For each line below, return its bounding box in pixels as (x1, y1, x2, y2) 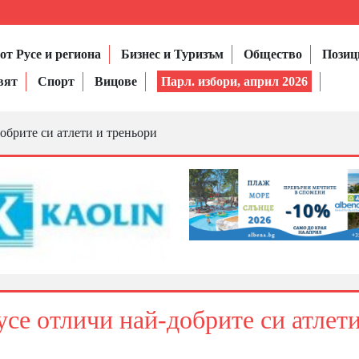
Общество (243, 47, 302, 62)
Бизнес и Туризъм (120, 47, 224, 62)
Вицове (94, 75, 137, 89)
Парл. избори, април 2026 (160, 75, 308, 89)
